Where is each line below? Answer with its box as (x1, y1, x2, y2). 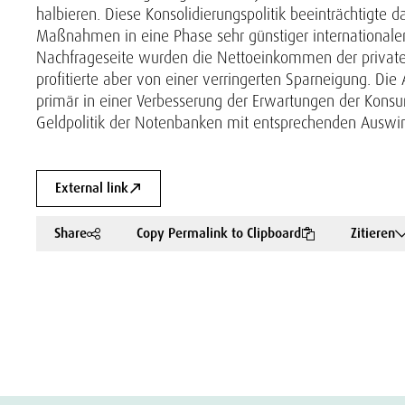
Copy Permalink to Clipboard (137, 224, 301, 242)
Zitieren (351, 224, 395, 242)
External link (55, 179, 128, 197)
